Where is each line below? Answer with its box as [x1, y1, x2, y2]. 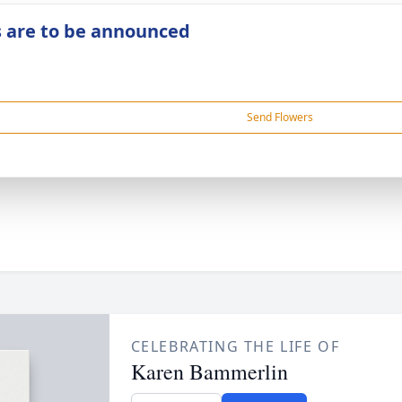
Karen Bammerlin [130, 357, 288, 386]
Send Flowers [247, 109, 313, 125]
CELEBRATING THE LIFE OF [130, 336, 340, 356]
